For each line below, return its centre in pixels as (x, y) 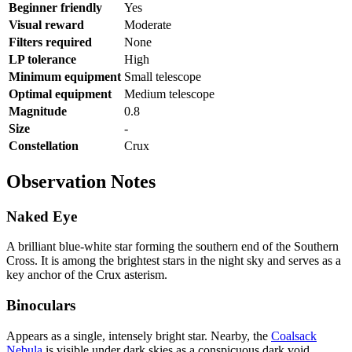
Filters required (50, 42)
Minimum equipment (65, 76)
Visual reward (46, 24)
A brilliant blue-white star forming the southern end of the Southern (172, 247)
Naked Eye (42, 216)
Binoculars (41, 305)
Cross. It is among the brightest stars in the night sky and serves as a (174, 261)
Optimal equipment (60, 93)
